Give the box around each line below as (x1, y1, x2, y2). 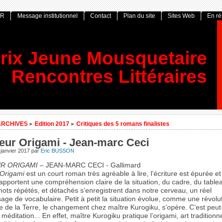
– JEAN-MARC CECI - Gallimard (37, 162, 141, 169)
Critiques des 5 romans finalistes (76, 120, 169, 127)
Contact (90, 12, 111, 20)
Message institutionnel (17, 12, 78, 20)
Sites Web (167, 12, 195, 20)
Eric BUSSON (40, 148, 74, 154)
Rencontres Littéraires (11, 66, 208, 87)
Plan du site (123, 12, 155, 20)
